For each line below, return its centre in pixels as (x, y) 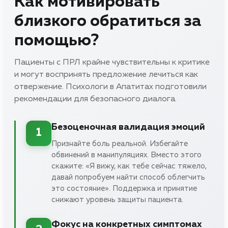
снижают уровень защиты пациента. (117, 199)
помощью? (57, 40)
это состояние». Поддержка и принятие (124, 188)
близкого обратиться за (108, 21)
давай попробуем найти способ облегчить (128, 177)
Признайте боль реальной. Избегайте (120, 144)
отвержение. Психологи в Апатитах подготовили (110, 87)
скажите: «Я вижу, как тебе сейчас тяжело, (129, 166)
